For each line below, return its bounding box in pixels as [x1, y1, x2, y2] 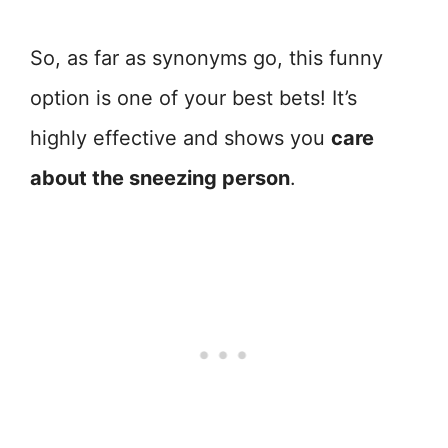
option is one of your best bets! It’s [30, 86, 357, 111]
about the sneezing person [30, 166, 290, 191]
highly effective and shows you [30, 126, 331, 151]
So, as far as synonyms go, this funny [30, 46, 383, 71]
